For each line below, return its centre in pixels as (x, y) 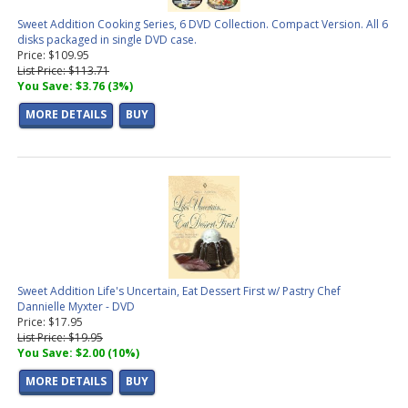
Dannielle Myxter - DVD (76, 307)
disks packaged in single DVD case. (107, 40)
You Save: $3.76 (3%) (75, 87)
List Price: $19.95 (60, 338)
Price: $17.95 (50, 322)
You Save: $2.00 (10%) (78, 353)
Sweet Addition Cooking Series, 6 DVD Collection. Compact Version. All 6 (203, 25)
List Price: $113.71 (63, 71)
